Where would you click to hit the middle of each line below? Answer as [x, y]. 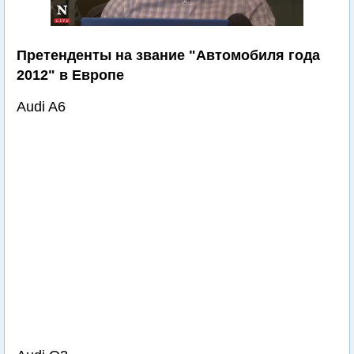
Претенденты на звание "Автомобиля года [168, 55]
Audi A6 [41, 107]
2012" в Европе [70, 75]
